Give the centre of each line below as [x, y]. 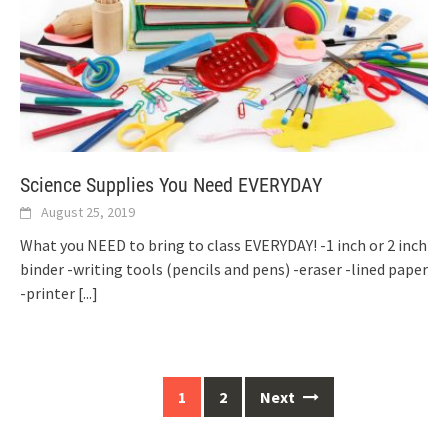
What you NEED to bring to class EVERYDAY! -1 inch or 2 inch [223, 244]
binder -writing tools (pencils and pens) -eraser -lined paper [224, 268]
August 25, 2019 [88, 211]
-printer [49, 292]
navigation [60, 416]
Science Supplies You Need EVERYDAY [171, 184]
